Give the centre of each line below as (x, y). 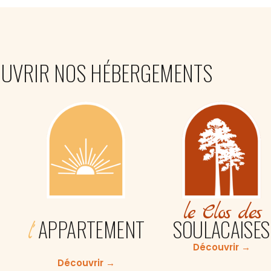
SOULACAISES (221, 229)
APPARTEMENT (90, 229)
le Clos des (221, 213)
